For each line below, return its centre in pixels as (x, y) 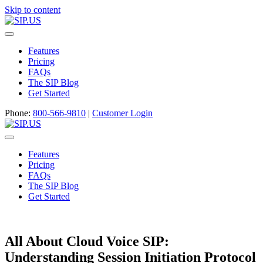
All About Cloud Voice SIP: (87, 241)
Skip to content (33, 10)
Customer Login (122, 113)
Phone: (19, 113)
